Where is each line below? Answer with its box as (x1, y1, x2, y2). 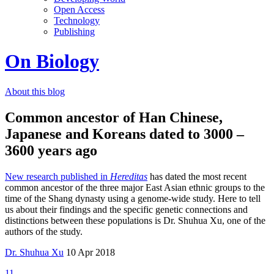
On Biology (5, 50, 99, 73)
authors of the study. (5, 226, 83, 237)
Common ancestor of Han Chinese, (5, 109, 223, 125)
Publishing (54, 26, 95, 37)
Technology (54, 15, 100, 26)
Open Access (54, 4, 105, 15)
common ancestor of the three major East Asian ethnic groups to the (5, 182, 265, 193)
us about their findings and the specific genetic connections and (5, 204, 248, 215)
